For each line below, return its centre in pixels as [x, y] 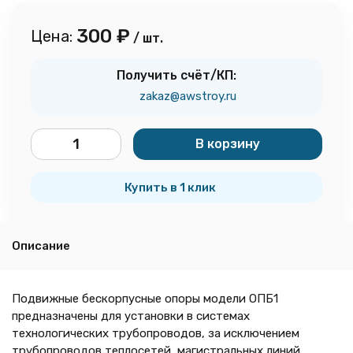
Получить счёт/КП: [176, 75]
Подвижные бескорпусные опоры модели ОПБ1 [145, 299]
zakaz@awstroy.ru [188, 96]
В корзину [228, 144]
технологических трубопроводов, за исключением [156, 333]
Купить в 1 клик [170, 188]
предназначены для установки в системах [131, 316]
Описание [41, 246]
